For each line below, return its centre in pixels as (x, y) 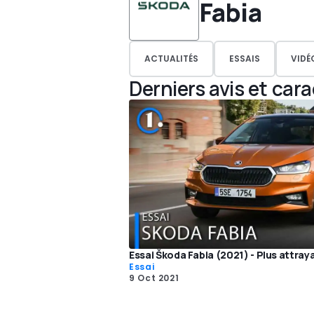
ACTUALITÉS (171, 59)
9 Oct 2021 (154, 278)
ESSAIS (245, 59)
